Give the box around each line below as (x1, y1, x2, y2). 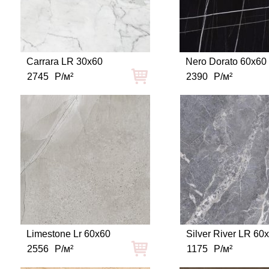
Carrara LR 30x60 (26, 56, 103, 67)
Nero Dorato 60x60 (186, 56, 267, 67)
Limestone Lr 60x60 (26, 229, 111, 239)
